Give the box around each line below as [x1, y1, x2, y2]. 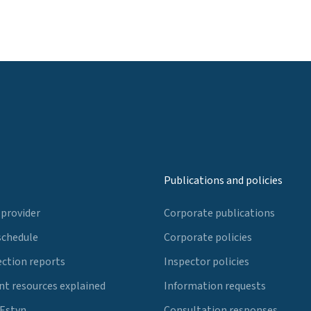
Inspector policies [164, 253, 249, 269]
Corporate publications [164, 205, 275, 221]
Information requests [164, 278, 266, 294]
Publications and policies [164, 173, 283, 189]
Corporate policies [164, 230, 252, 246]
